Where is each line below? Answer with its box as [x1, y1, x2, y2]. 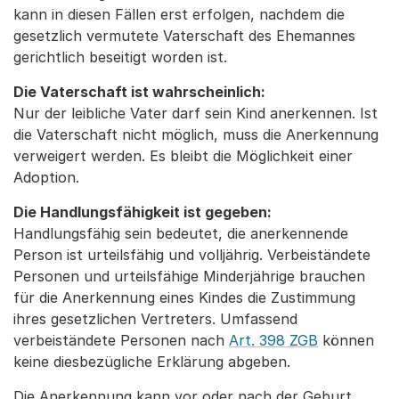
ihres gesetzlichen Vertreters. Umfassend [13, 310, 297, 329]
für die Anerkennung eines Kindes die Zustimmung [13, 289, 355, 307]
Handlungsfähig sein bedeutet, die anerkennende [13, 224, 348, 243]
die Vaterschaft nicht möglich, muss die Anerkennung [13, 126, 379, 144]
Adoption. [13, 168, 79, 187]
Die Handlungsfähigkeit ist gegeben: [13, 203, 272, 222]
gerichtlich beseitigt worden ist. [13, 48, 227, 67]
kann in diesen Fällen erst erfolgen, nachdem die [13, 5, 345, 24]
